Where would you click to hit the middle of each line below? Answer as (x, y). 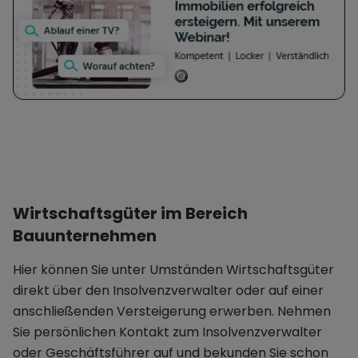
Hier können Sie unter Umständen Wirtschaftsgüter (173, 270)
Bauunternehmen (85, 236)
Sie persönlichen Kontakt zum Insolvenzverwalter (167, 332)
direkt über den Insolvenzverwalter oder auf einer (168, 291)
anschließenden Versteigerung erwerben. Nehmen (172, 312)
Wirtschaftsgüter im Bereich (130, 214)
